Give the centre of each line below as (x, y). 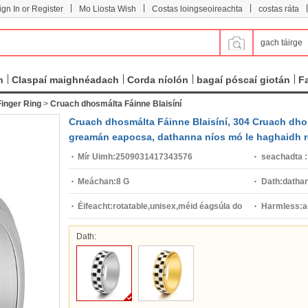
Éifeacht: (95, 206)
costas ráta (279, 9)
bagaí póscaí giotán (243, 80)
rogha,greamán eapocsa (125, 231)
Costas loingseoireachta (197, 9)
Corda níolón (158, 80)
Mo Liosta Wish (108, 9)
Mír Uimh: (97, 157)
